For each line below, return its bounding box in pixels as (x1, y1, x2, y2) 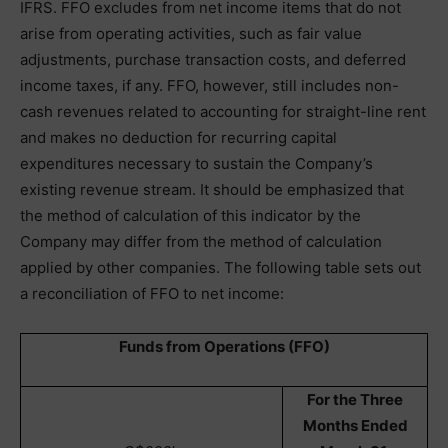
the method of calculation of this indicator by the (20, 206, 361, 225)
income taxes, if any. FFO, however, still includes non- (20, 76, 399, 95)
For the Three (307, 390, 403, 409)
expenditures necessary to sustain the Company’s (20, 154, 373, 173)
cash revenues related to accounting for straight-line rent (20, 102, 426, 121)
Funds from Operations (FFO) (118, 337, 330, 356)
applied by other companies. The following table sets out (20, 258, 421, 277)
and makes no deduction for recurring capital (20, 128, 337, 147)
